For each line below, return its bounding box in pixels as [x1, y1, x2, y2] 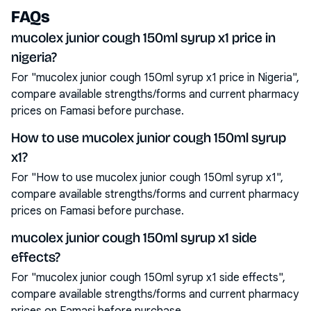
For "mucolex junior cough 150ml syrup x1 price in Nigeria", [11, 71, 299, 85]
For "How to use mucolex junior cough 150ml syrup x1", [11, 171, 283, 185]
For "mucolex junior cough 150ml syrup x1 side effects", [11, 271, 285, 285]
